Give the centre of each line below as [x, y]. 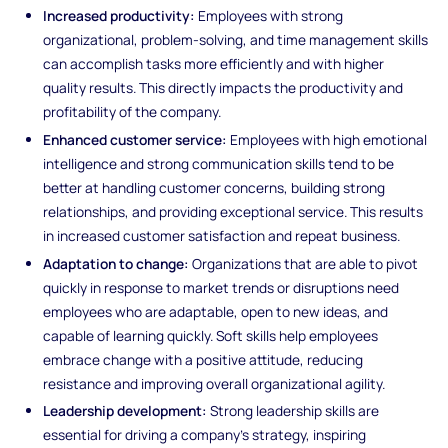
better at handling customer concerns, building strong [214, 187]
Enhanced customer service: [135, 139]
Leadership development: [125, 411]
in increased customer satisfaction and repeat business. [222, 235]
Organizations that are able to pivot [304, 263]
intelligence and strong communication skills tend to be [219, 163]
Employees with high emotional [327, 139]
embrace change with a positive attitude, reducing [203, 359]
